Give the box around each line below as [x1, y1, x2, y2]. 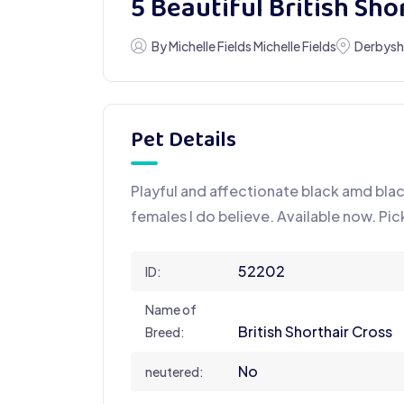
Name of [145, 300, 197, 317]
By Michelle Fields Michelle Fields [150, 37, 336, 54]
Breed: [145, 323, 185, 340]
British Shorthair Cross [238, 321, 392, 341]
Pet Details [131, 122, 236, 160]
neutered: [145, 363, 204, 380]
